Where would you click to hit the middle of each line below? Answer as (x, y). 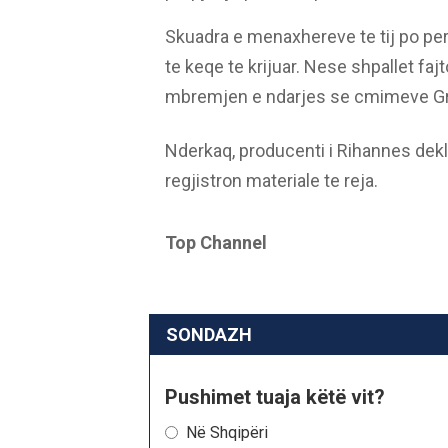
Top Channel (215, 243)
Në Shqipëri (226, 433)
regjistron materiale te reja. (271, 181)
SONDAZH (208, 335)
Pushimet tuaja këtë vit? (274, 397)
